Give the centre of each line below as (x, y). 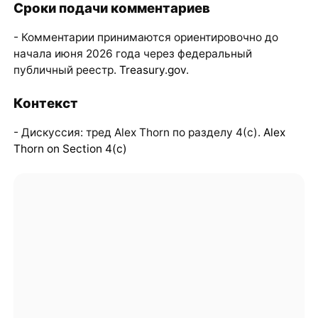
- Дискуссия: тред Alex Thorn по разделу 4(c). (138, 133)
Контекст (45, 103)
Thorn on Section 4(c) (70, 149)
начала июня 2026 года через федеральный (132, 54)
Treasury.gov (152, 70)
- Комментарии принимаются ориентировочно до (146, 38)
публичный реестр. (66, 70)
